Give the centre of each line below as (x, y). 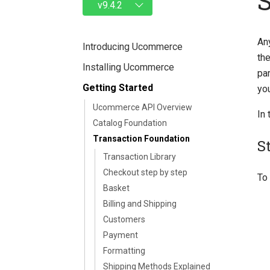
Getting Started (118, 88)
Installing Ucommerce (128, 67)
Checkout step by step (145, 172)
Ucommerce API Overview (143, 107)
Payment (121, 235)
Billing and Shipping (140, 204)
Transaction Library (140, 157)
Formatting (124, 251)
